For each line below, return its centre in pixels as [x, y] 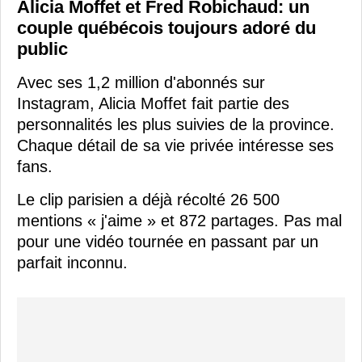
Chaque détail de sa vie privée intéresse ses [175, 146]
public [42, 49]
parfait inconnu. [72, 263]
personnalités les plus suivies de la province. [176, 125]
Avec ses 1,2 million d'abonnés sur [141, 83]
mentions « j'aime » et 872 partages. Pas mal [179, 221]
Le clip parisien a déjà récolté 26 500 [148, 200]
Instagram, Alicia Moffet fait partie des [153, 104]
